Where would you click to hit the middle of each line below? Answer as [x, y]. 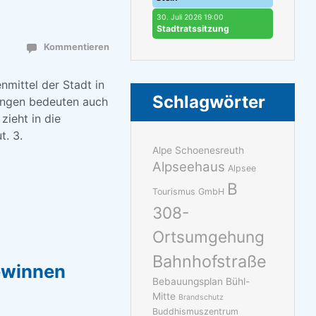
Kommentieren [77, 47]
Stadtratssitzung [193, 28]
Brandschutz [201, 298]
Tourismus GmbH [189, 192]
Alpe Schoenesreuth [199, 151]
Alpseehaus [189, 167]
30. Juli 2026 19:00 [190, 17]
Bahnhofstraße [210, 262]
